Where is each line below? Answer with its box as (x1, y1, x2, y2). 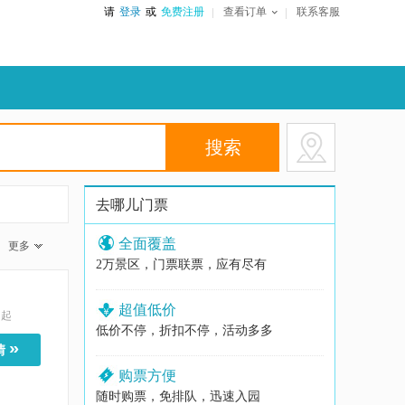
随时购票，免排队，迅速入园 (96, 390, 260, 403)
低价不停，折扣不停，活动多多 (96, 324, 273, 337)
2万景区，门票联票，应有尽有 (96, 258, 267, 271)
